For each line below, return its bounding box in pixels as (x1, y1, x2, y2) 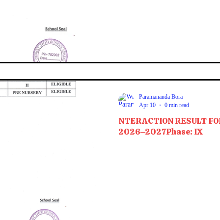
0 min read (165, 101, 189, 109)
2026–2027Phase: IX (118, 126, 203, 137)
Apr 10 (139, 101, 156, 109)
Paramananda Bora (139, 93, 183, 100)
